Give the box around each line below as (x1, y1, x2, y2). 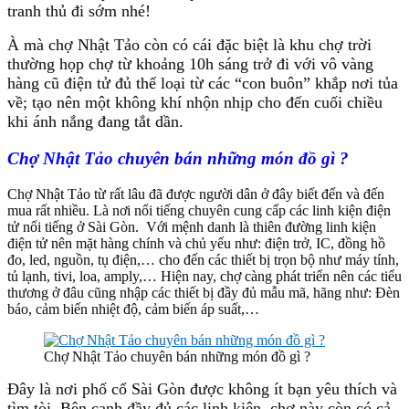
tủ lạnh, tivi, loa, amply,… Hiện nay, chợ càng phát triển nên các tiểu (7, 267, 402, 284)
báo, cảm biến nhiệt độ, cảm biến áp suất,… (7, 300, 259, 317)
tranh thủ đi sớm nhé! (7, 2, 151, 21)
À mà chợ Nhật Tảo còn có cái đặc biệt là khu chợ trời (7, 36, 372, 55)
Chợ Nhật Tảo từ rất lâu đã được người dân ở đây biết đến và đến (7, 185, 384, 202)
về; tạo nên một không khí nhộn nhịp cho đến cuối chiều (7, 93, 383, 112)
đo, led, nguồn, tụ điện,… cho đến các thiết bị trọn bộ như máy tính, (7, 251, 399, 267)
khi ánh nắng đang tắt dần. (7, 112, 184, 131)
